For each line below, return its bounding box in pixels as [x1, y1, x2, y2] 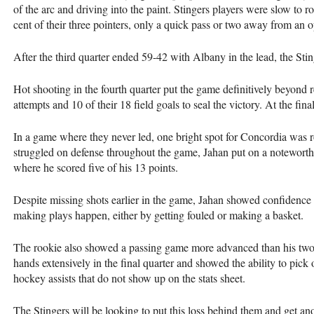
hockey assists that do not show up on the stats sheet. [13, 270, 245, 285]
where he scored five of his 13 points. [13, 159, 178, 175]
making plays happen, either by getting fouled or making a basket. [13, 207, 303, 222]
